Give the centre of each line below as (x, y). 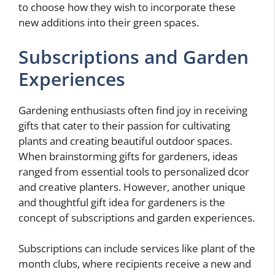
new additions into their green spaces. (109, 23)
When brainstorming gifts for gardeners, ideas (128, 156)
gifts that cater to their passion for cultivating (124, 125)
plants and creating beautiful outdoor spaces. (125, 141)
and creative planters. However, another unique (132, 187)
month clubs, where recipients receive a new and (135, 264)
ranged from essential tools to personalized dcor (134, 171)
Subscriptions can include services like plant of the (137, 249)
